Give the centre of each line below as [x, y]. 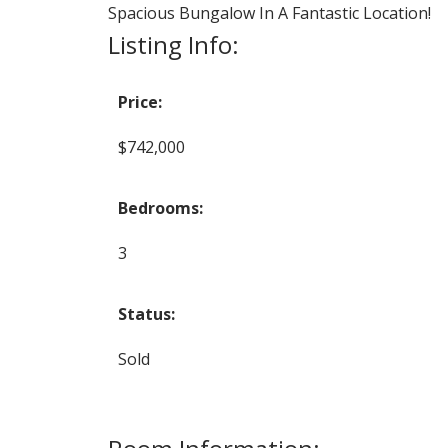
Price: [139, 101]
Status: [146, 313]
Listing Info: [173, 44]
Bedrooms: [160, 207]
